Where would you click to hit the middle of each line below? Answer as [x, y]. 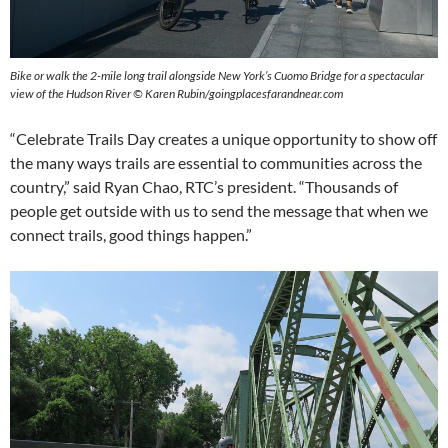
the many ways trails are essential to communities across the [216, 162]
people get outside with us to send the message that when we [219, 210]
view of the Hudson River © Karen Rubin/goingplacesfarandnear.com [176, 93]
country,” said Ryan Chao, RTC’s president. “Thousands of [204, 186]
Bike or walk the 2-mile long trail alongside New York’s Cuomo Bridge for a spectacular [217, 75]
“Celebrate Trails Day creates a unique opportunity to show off [223, 138]
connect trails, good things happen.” [131, 234]
